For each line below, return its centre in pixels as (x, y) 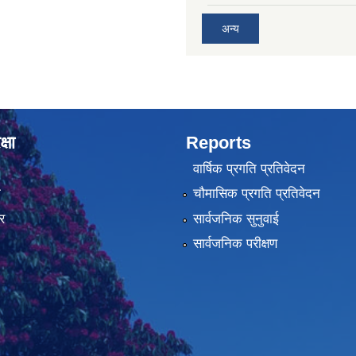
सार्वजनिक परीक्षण (235, 244)
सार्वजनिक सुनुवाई (236, 219)
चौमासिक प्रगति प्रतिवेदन (256, 194)
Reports (219, 142)
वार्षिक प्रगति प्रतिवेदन (249, 169)
